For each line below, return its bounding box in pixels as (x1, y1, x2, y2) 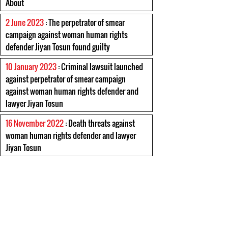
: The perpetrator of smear (44, 16, 125, 28)
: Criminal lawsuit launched (56, 61, 143, 73)
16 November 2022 (6, 117, 64, 129)
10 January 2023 (6, 61, 56, 73)
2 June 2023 (6, 16, 44, 28)
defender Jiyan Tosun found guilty (6, 41, 110, 53)
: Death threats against (64, 117, 135, 129)
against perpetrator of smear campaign (6, 73, 126, 85)
